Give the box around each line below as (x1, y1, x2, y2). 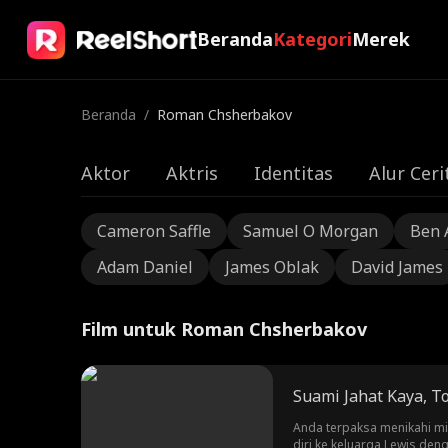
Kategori (272, 27, 352, 51)
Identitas (253, 161, 333, 185)
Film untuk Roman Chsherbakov (80, 317, 367, 341)
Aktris (165, 161, 218, 185)
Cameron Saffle (96, 220, 211, 242)
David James (350, 256, 443, 278)
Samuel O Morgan (242, 220, 378, 242)
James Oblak (224, 256, 319, 278)
